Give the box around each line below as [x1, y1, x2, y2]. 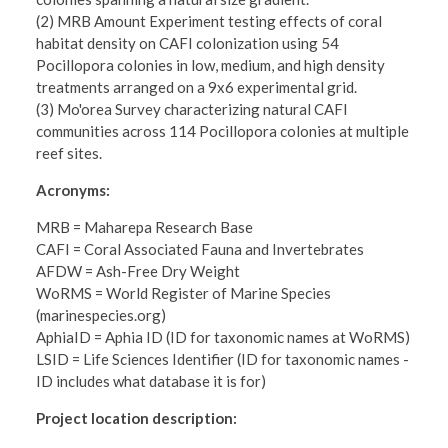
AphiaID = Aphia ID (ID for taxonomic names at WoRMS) [36, 327, 411, 346]
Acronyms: [36, 180, 111, 199]
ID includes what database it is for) [36, 371, 267, 390]
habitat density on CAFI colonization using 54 [36, 33, 340, 52]
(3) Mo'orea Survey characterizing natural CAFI [36, 99, 349, 118]
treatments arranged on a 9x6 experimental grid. [36, 77, 358, 96]
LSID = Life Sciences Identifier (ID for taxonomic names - [36, 349, 410, 368]
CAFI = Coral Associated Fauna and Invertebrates [36, 239, 365, 258]
